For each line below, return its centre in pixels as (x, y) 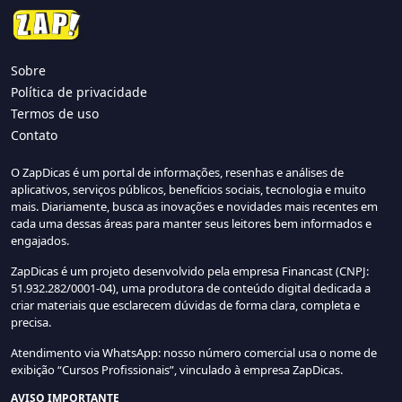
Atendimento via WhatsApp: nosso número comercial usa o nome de (194, 352)
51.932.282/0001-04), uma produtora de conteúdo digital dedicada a (191, 288)
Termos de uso (55, 113)
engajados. (40, 240)
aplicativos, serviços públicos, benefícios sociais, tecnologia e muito (188, 189)
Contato (34, 135)
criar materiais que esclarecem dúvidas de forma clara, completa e (185, 305)
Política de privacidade (79, 92)
